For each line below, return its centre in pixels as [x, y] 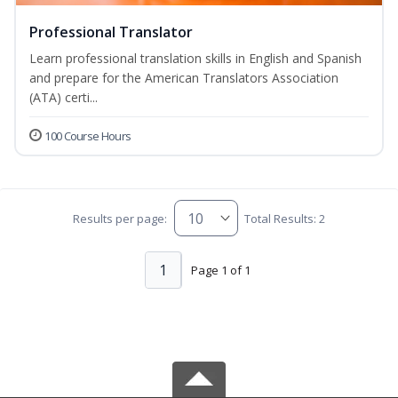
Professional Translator [111, 32]
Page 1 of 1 [220, 270]
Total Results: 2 [284, 218]
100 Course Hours [88, 136]
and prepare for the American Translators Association [184, 78]
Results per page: [120, 218]
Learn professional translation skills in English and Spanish [195, 59]
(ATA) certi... [64, 98]
